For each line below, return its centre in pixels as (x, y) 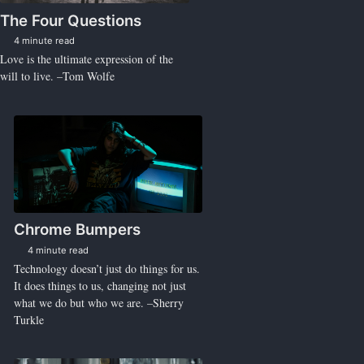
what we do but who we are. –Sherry (98, 302)
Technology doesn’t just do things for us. (106, 268)
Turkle (28, 319)
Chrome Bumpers (77, 229)
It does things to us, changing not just (100, 285)
